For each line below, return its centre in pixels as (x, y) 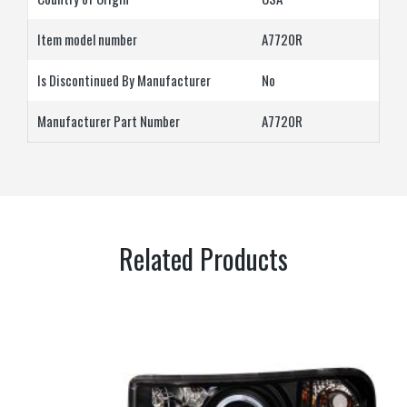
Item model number (87, 40)
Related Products (203, 259)
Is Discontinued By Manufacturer (124, 80)
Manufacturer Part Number (109, 121)
